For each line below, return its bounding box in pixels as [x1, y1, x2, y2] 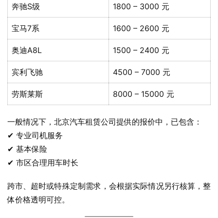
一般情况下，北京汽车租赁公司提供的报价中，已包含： [7, 117, 202, 127]
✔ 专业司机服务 [7, 130, 63, 141]
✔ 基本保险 [7, 144, 47, 154]
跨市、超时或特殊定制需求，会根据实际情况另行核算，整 [7, 181, 211, 191]
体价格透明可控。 [7, 195, 70, 205]
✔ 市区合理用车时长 [7, 158, 78, 168]
